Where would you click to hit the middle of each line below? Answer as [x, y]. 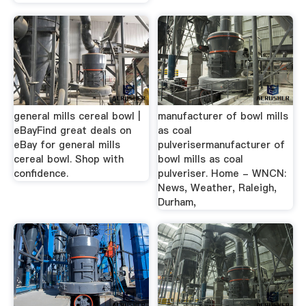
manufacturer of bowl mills [223, 116]
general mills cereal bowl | [76, 116]
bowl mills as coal [201, 159]
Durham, [177, 202]
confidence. [41, 173]
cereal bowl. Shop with [68, 159]
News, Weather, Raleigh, [218, 188]
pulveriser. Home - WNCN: [222, 173]
